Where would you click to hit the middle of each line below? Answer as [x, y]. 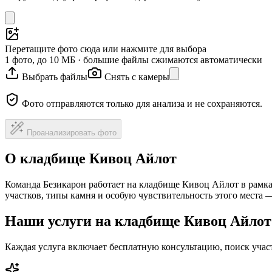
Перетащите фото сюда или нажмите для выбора [106, 49]
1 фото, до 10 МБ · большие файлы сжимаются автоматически [134, 59]
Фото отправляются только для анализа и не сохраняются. [142, 103]
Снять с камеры [137, 76]
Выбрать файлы [55, 76]
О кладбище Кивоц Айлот [91, 159]
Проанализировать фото [72, 132]
